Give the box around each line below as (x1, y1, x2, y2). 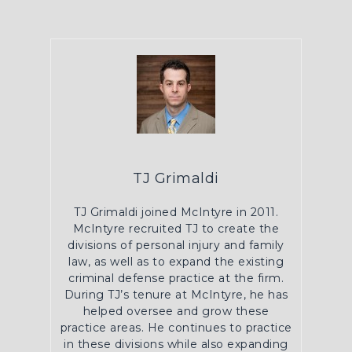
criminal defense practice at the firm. (68, 271, 284, 285)
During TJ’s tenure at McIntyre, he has (64, 288, 288, 302)
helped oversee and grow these (82, 304, 269, 318)
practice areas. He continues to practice (60, 321, 292, 335)
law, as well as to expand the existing (68, 255, 284, 269)
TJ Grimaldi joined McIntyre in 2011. (74, 205, 278, 219)
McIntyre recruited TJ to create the (72, 222, 280, 236)
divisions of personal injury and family (68, 238, 284, 252)
